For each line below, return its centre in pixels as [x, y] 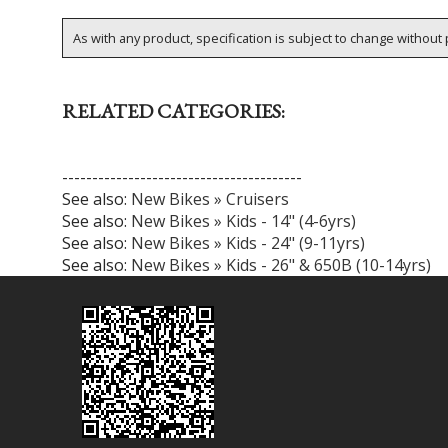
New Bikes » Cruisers [210, 198]
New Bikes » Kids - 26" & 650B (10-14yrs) [281, 264]
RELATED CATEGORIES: [173, 110]
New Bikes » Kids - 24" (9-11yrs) [248, 242]
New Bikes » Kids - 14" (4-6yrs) [243, 220]
